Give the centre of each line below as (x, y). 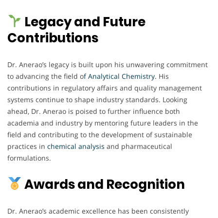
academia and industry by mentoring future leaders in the (103, 123)
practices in (27, 146)
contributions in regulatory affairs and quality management (105, 88)
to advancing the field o (45, 76)
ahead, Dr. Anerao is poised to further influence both (94, 111)
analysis (91, 146)
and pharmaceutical (138, 146)
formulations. (29, 158)
